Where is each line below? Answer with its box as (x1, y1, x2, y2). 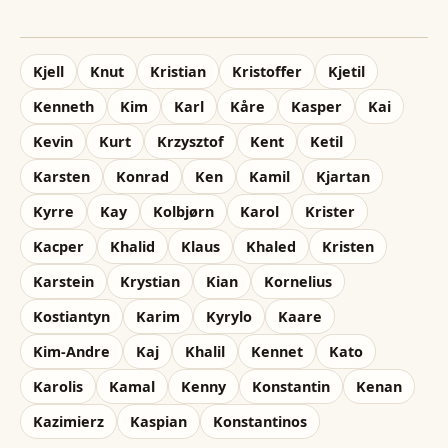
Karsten (33, 167, 90, 187)
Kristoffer (232, 62, 302, 82)
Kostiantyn (33, 307, 110, 327)
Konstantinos (213, 412, 307, 432)
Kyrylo (206, 307, 252, 327)
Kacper (33, 237, 84, 257)
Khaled (246, 237, 296, 257)
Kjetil (328, 62, 365, 82)
